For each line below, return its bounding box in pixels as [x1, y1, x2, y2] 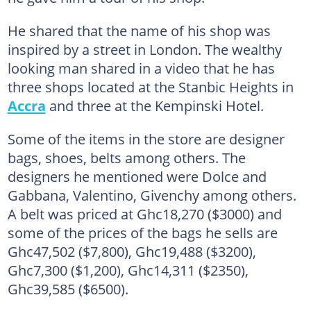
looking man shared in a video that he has [7, 58, 275, 78]
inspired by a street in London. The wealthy [7, 40, 282, 59]
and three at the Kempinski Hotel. [45, 96, 264, 115]
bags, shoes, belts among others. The [7, 148, 246, 167]
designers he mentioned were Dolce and [7, 167, 267, 186]
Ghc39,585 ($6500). [7, 279, 128, 299]
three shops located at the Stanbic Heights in [7, 77, 294, 96]
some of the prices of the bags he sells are [7, 223, 278, 242]
